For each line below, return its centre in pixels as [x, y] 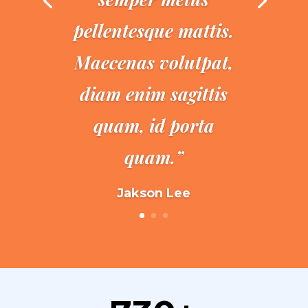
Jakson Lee [154, 193]
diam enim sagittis [154, 94]
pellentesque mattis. [154, 31]
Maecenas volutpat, [154, 62]
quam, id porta [154, 125]
